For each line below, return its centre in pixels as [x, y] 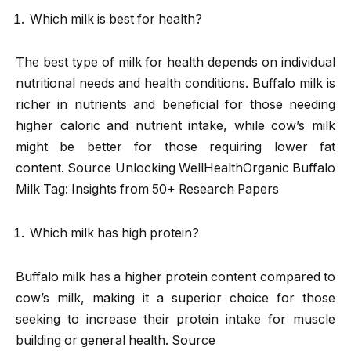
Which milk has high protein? [114, 233]
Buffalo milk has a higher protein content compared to [175, 277]
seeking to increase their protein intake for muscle [175, 319]
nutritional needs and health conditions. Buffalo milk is [175, 84]
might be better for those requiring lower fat [175, 147]
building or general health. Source [116, 340]
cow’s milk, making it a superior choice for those [175, 298]
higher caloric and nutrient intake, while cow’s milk [175, 126]
